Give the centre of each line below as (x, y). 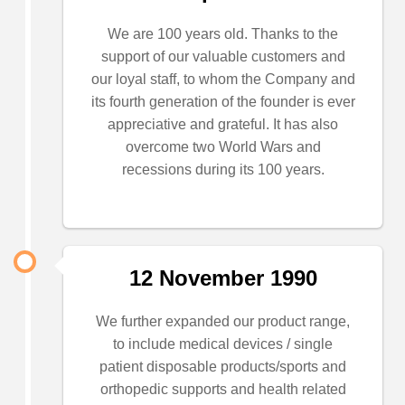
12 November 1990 (223, 278)
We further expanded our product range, (223, 321)
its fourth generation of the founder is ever (223, 102)
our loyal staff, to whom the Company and (223, 79)
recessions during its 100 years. (223, 170)
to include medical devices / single (223, 344)
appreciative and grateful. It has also (223, 124)
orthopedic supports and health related (223, 389)
